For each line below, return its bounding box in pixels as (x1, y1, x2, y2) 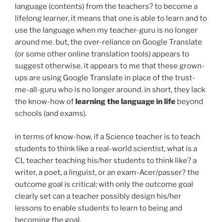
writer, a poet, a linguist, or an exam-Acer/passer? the (15, 167, 199, 177)
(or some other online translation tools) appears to (15, 50, 189, 59)
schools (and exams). (15, 109, 87, 118)
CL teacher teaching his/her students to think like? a (15, 156, 197, 165)
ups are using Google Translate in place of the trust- (15, 73, 195, 83)
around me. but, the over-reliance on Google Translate (15, 38, 202, 47)
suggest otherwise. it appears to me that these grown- (15, 61, 205, 71)
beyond (175, 97, 203, 107)
